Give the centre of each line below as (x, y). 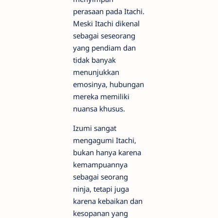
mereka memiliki (101, 96)
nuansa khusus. (99, 108)
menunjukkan (96, 72)
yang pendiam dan (104, 47)
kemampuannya (100, 164)
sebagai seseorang (104, 35)
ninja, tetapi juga (101, 189)
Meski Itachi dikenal (106, 23)
